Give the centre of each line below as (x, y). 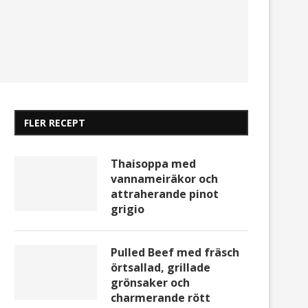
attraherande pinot (165, 194)
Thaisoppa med (153, 164)
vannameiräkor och (164, 179)
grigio (128, 209)
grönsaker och (150, 283)
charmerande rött (161, 298)
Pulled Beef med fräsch (175, 253)
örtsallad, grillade (161, 268)
